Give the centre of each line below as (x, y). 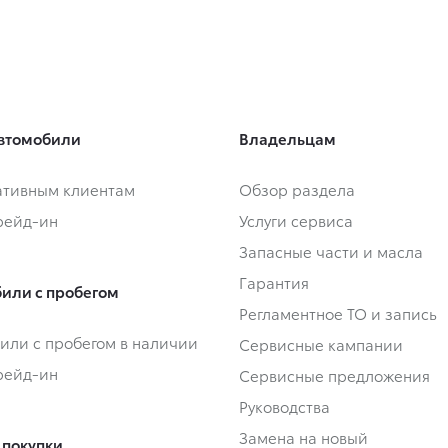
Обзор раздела (297, 189)
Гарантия (274, 282)
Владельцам (287, 138)
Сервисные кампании (321, 344)
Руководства (284, 406)
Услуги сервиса (296, 220)
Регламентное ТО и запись (338, 313)
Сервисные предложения (334, 375)
